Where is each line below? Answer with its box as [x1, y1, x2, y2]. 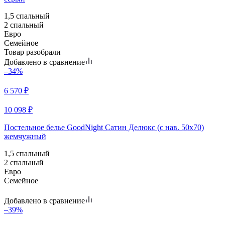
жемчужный [4, 132, 46, 141]
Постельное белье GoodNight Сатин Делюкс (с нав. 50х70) [4, 123, 204, 132]
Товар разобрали [4, 47, 61, 56]
